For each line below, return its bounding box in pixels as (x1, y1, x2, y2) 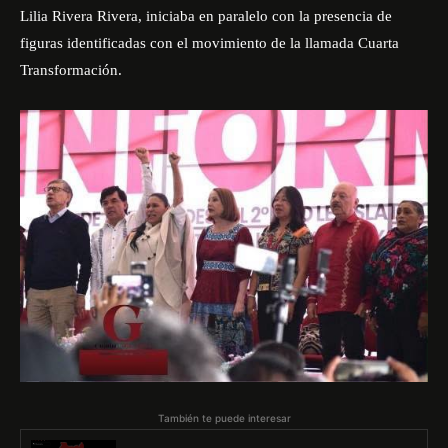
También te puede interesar (157, 412, 291, 424)
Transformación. (20, 62, 122, 78)
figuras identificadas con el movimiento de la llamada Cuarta (20, 35, 399, 51)
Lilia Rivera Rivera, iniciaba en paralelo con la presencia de (20, 8, 392, 24)
